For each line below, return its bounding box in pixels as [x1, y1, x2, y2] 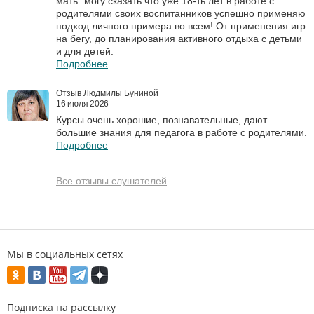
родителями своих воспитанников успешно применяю [56, 8, 306, 20]
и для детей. [56, 46, 114, 57]
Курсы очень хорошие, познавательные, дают [56, 114, 267, 126]
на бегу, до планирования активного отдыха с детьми [56, 33, 302, 45]
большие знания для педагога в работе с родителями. [56, 127, 307, 139]
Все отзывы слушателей [56, 175, 167, 187]
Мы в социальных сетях [7, 247, 123, 261]
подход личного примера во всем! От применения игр [56, 20, 306, 32]
